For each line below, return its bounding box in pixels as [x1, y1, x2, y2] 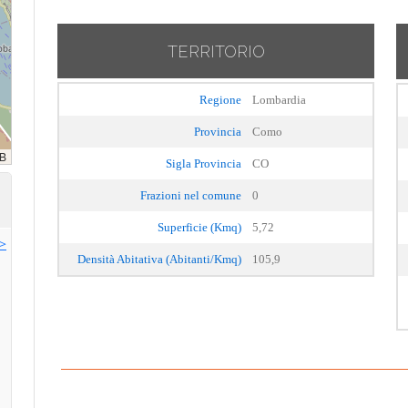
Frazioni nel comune [140, 189, 241, 202]
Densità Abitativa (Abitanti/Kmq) [77, 252, 241, 266]
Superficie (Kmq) [158, 220, 241, 234]
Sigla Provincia [166, 157, 241, 170]
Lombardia [252, 93, 306, 107]
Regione [199, 93, 241, 107]
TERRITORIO [167, 42, 265, 61]
